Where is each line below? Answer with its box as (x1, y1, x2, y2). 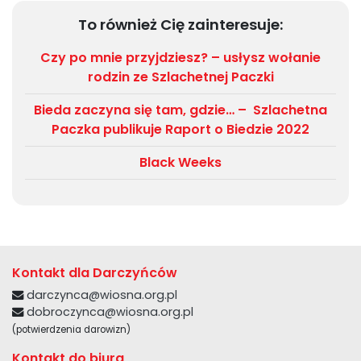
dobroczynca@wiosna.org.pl (27, 304, 193, 321)
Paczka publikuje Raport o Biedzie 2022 (52, 120, 309, 139)
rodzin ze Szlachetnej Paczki (87, 68, 274, 87)
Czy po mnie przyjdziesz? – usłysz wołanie (40, 48, 321, 68)
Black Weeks (139, 153, 222, 172)
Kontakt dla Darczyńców (12, 263, 177, 283)
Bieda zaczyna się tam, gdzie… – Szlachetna (34, 101, 327, 120)
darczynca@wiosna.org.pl (27, 287, 177, 304)
